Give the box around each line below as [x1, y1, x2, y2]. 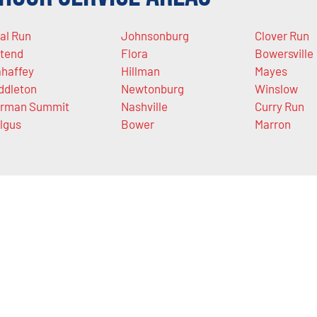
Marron [255, 117, 291, 132]
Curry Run [255, 99, 304, 114]
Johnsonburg [120, 28, 189, 43]
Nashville [120, 99, 168, 114]
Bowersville [255, 46, 313, 61]
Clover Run [255, 28, 309, 43]
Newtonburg [120, 81, 184, 96]
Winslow [255, 81, 298, 96]
